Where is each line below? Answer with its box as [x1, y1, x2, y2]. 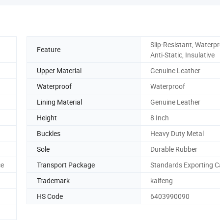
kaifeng [150, 175, 173, 185]
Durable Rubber [150, 144, 197, 154]
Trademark [37, 175, 70, 185]
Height [37, 112, 57, 122]
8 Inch [150, 112, 169, 122]
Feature [37, 45, 60, 55]
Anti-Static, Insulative [150, 50, 215, 59]
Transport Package [37, 160, 95, 169]
